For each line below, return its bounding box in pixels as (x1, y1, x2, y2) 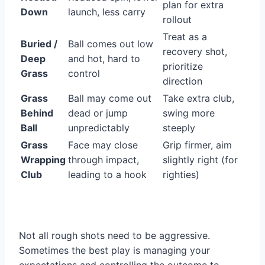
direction (163, 75, 202, 88)
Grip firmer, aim (163, 139, 232, 151)
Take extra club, (163, 92, 234, 105)
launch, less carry (68, 6, 146, 18)
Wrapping (21, 154, 66, 166)
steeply (163, 122, 195, 134)
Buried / (21, 38, 57, 50)
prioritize (163, 60, 203, 73)
